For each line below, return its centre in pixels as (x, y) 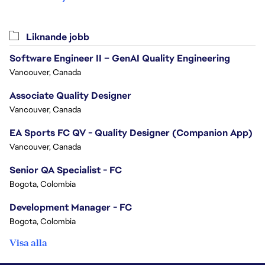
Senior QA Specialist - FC (66, 170)
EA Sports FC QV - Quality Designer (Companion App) (131, 133)
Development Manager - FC (71, 208)
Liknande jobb (56, 37)
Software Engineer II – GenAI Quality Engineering (120, 59)
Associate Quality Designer (70, 96)
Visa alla (28, 243)
